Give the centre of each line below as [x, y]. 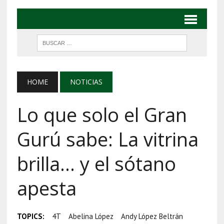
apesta [46, 188]
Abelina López [91, 216]
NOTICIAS [86, 81]
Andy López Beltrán [152, 216]
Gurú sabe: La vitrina [107, 139]
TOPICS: [30, 216]
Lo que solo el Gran [102, 114]
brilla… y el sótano [96, 163]
